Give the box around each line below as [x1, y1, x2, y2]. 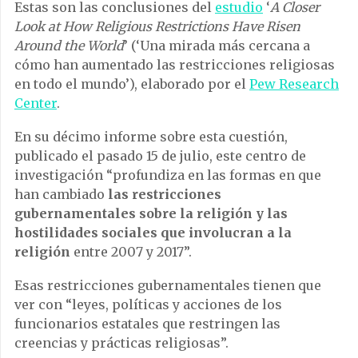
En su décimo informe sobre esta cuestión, [14, 129, 288, 145]
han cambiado [14, 186, 108, 203]
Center [14, 95, 57, 112]
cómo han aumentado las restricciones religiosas [14, 57, 335, 74]
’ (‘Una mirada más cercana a [124, 38, 310, 54]
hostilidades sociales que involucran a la [14, 225, 292, 241]
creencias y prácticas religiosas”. [14, 335, 229, 352]
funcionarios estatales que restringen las [14, 316, 280, 332]
